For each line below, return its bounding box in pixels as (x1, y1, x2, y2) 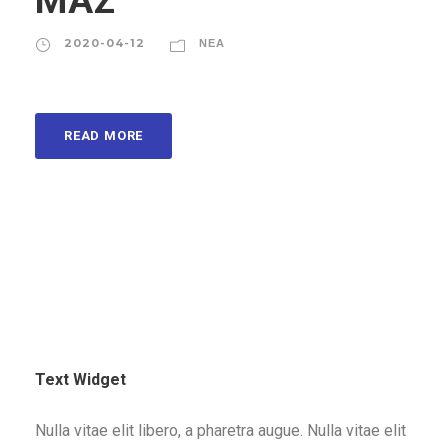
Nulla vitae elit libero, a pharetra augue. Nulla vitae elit (35, 421, 406, 441)
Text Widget (35, 370, 126, 390)
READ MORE (64, 128, 144, 144)
